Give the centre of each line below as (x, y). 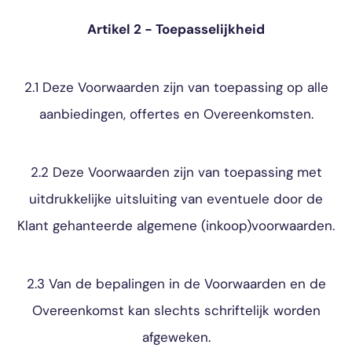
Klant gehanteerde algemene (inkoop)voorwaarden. (176, 225)
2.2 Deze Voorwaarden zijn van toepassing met (176, 172)
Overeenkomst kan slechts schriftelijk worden (176, 310)
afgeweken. (176, 337)
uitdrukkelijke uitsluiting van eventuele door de (176, 199)
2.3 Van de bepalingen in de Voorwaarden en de (176, 284)
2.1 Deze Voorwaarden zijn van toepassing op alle (176, 87)
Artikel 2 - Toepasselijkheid (176, 29)
